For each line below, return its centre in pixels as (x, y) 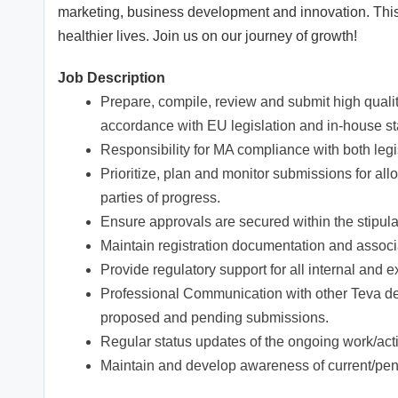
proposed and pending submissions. (215, 318)
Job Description (111, 78)
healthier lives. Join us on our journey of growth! (207, 36)
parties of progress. (160, 198)
